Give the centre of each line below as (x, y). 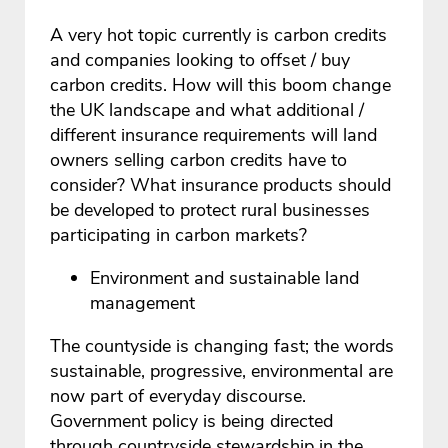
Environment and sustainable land (225, 278)
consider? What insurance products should (221, 185)
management (143, 303)
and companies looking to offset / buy (200, 60)
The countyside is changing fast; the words (222, 346)
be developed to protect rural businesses (210, 210)
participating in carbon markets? (179, 235)
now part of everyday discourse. (178, 396)
